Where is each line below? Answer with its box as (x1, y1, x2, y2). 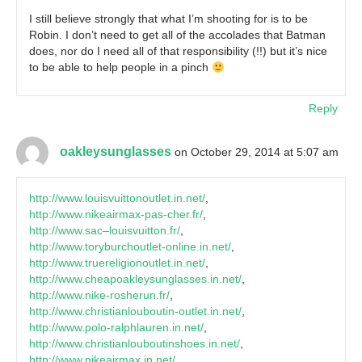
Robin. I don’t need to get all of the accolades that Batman (29, 28, 326, 42)
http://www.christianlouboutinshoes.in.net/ (29, 337, 240, 351)
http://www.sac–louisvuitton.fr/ (29, 224, 180, 238)
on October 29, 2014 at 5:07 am (175, 145, 339, 159)
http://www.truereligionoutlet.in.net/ (29, 256, 205, 270)
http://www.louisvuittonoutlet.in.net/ (29, 192, 205, 205)
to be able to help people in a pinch (29, 61, 212, 74)
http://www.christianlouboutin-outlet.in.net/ (29, 305, 242, 318)
